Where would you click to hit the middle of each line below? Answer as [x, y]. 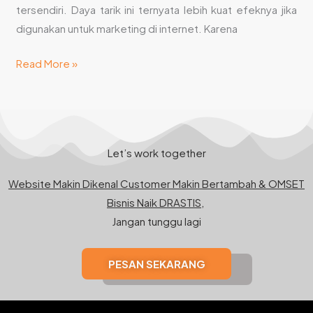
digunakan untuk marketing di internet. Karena [127, 29]
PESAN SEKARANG [156, 263]
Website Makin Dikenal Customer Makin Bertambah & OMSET [156, 184]
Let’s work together [156, 153]
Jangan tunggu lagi [156, 221]
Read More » [47, 63]
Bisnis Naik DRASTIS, [155, 203]
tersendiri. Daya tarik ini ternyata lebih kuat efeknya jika [156, 10]
